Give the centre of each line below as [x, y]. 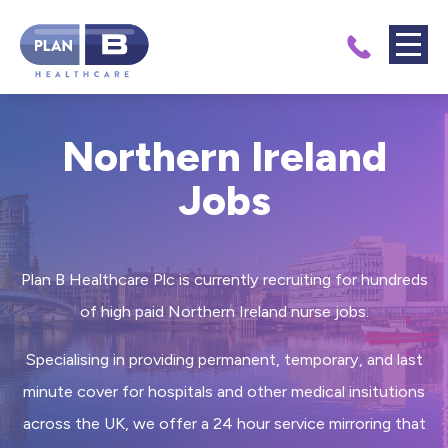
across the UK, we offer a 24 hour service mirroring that [224, 423]
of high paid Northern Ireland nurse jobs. [224, 311]
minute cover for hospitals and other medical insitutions [224, 391]
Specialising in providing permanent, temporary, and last [224, 359]
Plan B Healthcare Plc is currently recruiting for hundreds [224, 279]
